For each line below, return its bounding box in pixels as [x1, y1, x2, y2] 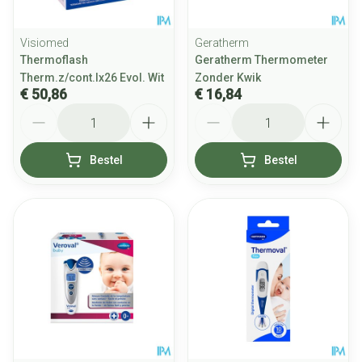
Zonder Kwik [195, 71, 261, 84]
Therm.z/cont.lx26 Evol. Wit [20, 71, 164, 84]
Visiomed [20, 36, 69, 49]
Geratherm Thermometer [195, 53, 328, 66]
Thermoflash [20, 53, 88, 66]
